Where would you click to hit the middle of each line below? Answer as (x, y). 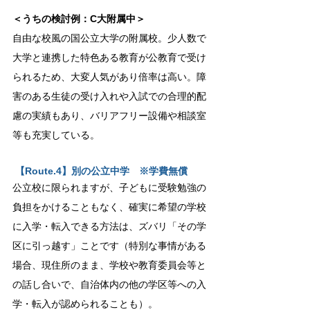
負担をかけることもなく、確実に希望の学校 (109, 207)
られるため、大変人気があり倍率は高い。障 (109, 77)
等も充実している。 (56, 135)
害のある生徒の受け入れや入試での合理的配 (109, 96)
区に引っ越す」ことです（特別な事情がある (109, 246)
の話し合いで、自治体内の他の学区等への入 (109, 284)
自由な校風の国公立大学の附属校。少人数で (109, 38)
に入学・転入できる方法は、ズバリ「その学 (109, 226)
